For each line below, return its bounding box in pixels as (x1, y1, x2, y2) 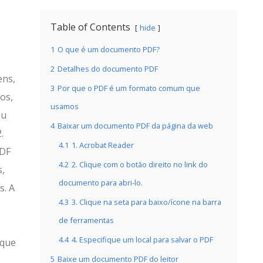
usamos (50, 101, 79, 112)
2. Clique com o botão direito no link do (72, 159, 208, 170)
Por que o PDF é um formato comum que (58, 83, 200, 93)
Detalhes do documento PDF (58, 63, 158, 74)
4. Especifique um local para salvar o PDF (72, 234, 213, 245)
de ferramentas (59, 215, 114, 225)
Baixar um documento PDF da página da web (58, 120, 213, 131)
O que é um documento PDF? (58, 44, 160, 55)
